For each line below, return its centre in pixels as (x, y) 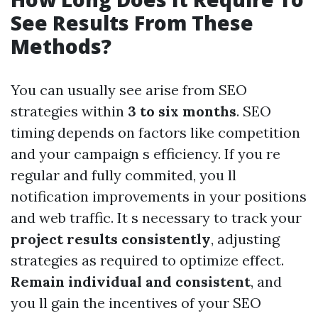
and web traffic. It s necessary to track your (156, 218)
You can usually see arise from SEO (129, 90)
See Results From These (132, 23)
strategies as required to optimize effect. (147, 261)
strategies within (69, 111)
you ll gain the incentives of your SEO (136, 303)
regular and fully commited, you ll (124, 175)
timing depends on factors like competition (155, 133)
